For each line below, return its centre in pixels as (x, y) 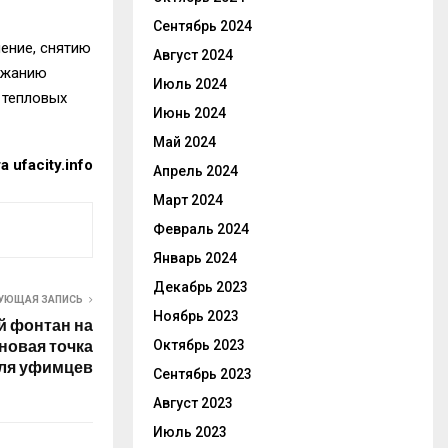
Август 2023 (193, 403)
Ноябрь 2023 (196, 316)
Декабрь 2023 (200, 287)
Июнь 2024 (189, 113)
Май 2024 (184, 142)
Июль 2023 (190, 432)
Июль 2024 (190, 84)
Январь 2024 (195, 258)
